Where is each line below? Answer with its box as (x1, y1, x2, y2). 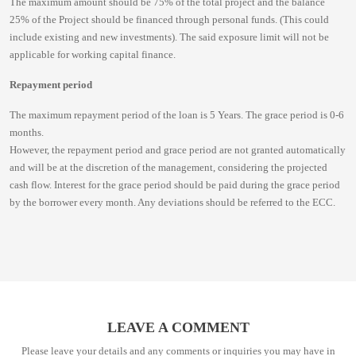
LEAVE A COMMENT (106, 319, 250, 335)
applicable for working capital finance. (10, 48, 176, 60)
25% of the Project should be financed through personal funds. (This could (10, 14, 329, 25)
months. (10, 126, 44, 138)
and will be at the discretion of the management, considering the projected (10, 161, 327, 173)
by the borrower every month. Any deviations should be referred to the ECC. (10, 196, 335, 208)
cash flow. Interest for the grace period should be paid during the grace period (10, 179, 340, 191)
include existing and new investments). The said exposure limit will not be (10, 31, 329, 43)
